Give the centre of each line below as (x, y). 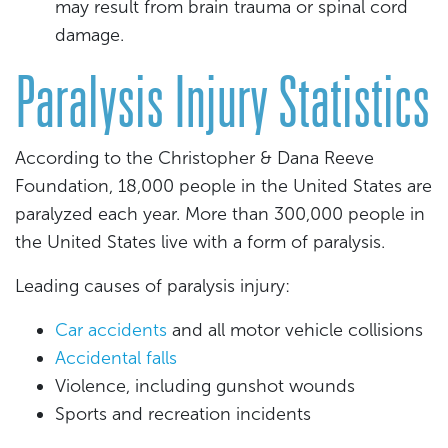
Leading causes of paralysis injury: (152, 286)
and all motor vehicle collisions (295, 330)
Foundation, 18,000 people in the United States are (223, 186)
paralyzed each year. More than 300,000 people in (220, 214)
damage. (89, 35)
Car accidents (111, 330)
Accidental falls (116, 358)
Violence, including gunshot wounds (205, 386)
